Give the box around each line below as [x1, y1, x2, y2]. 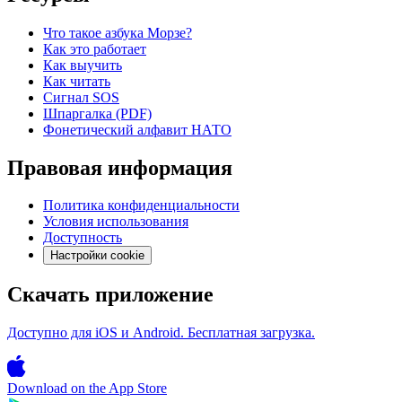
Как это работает [43, 40, 146, 57]
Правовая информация [7, 155, 232, 179]
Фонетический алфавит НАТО [43, 121, 232, 137]
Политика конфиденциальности [43, 197, 240, 214]
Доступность [43, 230, 122, 246]
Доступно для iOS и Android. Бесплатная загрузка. [7, 325, 315, 341]
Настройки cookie [50, 249, 144, 263]
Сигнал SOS [43, 89, 119, 105]
